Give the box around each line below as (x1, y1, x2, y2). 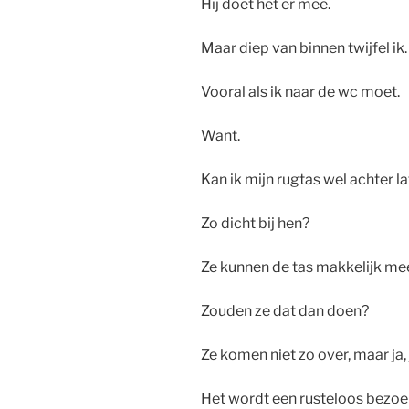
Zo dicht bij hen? (201, 215, 309, 233)
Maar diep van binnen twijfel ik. (201, 39, 407, 58)
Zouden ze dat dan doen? (201, 302, 369, 320)
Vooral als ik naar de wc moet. (201, 83, 403, 101)
